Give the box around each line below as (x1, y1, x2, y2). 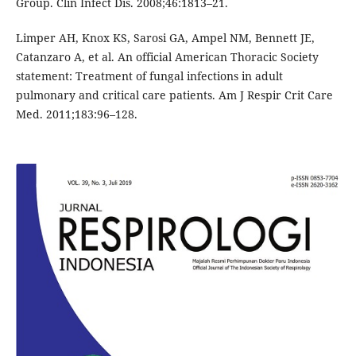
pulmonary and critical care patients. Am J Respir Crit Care (15, 87, 333, 103)
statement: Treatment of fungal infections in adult (15, 68, 283, 83)
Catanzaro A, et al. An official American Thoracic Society (15, 48, 319, 64)
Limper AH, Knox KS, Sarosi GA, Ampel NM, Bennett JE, (15, 29, 315, 45)
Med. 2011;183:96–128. (15, 106, 137, 122)
